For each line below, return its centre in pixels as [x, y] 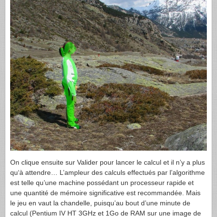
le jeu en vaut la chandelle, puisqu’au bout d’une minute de [100, 203]
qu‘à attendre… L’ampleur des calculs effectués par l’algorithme [108, 172]
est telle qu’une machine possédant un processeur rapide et [102, 182]
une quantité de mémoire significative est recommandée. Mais [105, 193]
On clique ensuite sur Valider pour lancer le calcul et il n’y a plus [108, 162]
